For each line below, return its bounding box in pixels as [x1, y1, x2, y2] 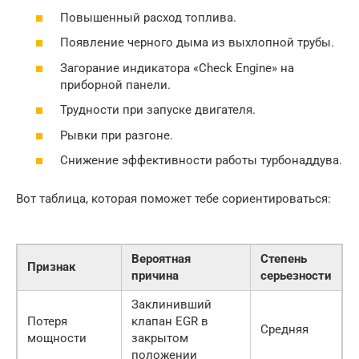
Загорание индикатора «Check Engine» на [60, 60, 294, 75]
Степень [260, 252, 307, 267]
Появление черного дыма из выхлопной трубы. [60, 35, 334, 50]
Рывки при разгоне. [60, 127, 173, 143]
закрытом [131, 331, 188, 346]
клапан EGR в [131, 314, 208, 329]
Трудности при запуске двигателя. [60, 103, 256, 118]
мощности [27, 331, 87, 346]
